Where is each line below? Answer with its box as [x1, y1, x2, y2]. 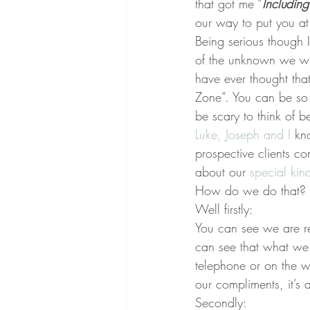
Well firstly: [195, 201, 253, 217]
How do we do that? [195, 182, 306, 199]
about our [195, 163, 250, 180]
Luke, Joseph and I [195, 126, 295, 143]
